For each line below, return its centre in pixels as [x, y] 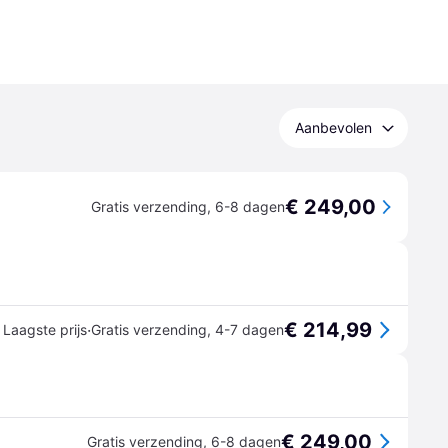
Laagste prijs [45, 329]
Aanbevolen [333, 127]
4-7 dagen [249, 329]
